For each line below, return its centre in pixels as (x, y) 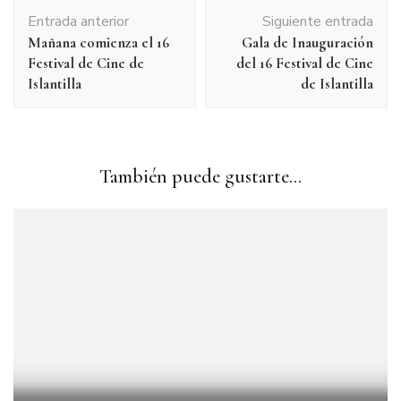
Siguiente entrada (318, 22)
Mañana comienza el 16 (98, 43)
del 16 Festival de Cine (305, 64)
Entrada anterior (78, 22)
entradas (50, 55)
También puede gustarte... (200, 177)
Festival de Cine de (86, 64)
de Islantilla (337, 84)
